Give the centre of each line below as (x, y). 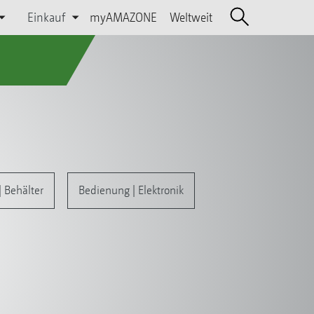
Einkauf (47, 17)
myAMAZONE (123, 17)
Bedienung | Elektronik (131, 190)
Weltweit (191, 17)
